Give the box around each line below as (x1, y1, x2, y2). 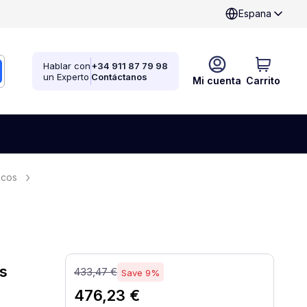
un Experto (43, 71, 89, 82)
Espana (238, 8, 271, 19)
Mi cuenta (193, 75, 241, 86)
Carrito (246, 75, 280, 86)
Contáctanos (91, 71, 147, 82)
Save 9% (121, 267, 160, 278)
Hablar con (43, 60, 90, 71)
